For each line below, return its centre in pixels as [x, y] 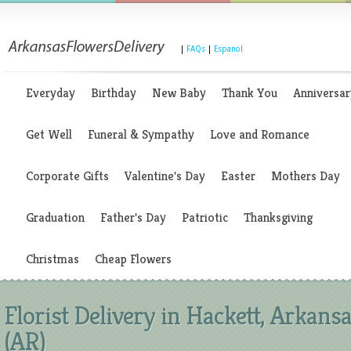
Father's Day [133, 217]
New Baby [179, 93]
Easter [238, 176]
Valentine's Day [165, 176]
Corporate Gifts [67, 176]
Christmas [52, 259]
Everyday [51, 93]
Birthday [114, 93]
